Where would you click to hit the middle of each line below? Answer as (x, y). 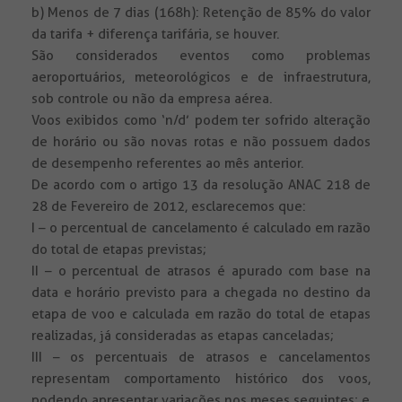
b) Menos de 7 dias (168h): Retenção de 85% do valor (201, 13)
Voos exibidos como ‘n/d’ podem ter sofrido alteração (201, 121)
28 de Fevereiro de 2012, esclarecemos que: (169, 207)
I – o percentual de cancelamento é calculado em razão (201, 228)
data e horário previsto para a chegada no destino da (201, 293)
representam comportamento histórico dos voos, (201, 379)
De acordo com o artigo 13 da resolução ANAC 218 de (201, 185)
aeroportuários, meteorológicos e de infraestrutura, (201, 78)
